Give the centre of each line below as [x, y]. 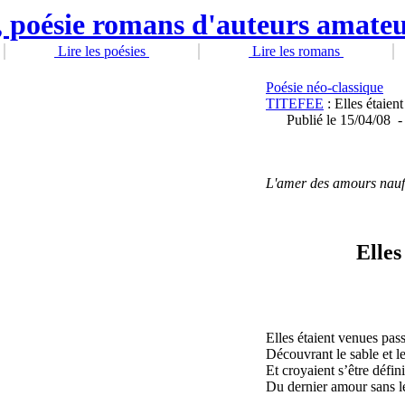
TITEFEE [295, 104]
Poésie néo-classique [325, 87]
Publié [305, 120]
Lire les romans [296, 51]
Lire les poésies [102, 51]
